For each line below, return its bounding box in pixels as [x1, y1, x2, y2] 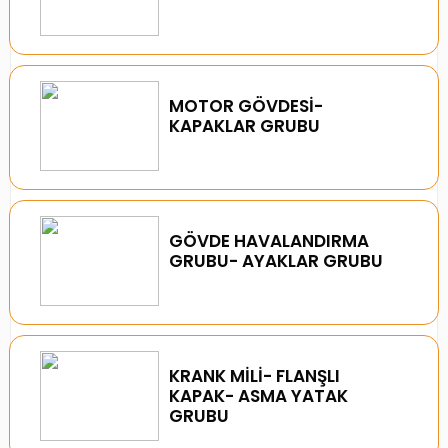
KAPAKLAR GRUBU [169, 114, 321, 138]
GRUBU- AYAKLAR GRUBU [169, 249, 384, 273]
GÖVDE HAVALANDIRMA [169, 229, 370, 253]
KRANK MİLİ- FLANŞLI [169, 364, 341, 388]
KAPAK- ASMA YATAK [169, 384, 349, 408]
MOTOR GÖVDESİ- [169, 94, 324, 118]
